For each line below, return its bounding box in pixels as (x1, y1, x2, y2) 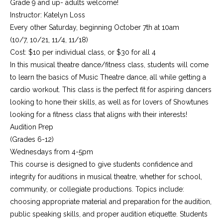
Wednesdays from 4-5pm (10, 148, 93, 156)
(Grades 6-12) (10, 135, 54, 143)
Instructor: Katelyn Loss (10, 11, 85, 19)
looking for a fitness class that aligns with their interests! (10, 111, 187, 118)
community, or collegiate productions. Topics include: (10, 185, 184, 193)
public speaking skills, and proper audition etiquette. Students (10, 210, 208, 218)
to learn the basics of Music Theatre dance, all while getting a (10, 73, 206, 81)
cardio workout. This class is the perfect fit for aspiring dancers (10, 86, 212, 94)
